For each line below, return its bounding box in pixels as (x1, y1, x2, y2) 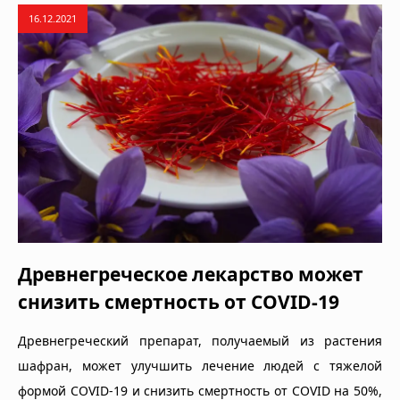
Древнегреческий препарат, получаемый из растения (18, 331, 382, 349)
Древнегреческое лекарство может (18, 261, 363, 287)
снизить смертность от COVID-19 (18, 288, 339, 314)
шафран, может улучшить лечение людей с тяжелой (18, 356, 382, 374)
